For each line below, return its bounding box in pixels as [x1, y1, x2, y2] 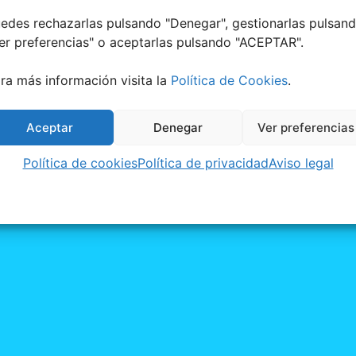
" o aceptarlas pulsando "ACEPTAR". [89, 34, 304, 50]
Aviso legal [268, 155, 334, 171]
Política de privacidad [137, 155, 269, 171]
